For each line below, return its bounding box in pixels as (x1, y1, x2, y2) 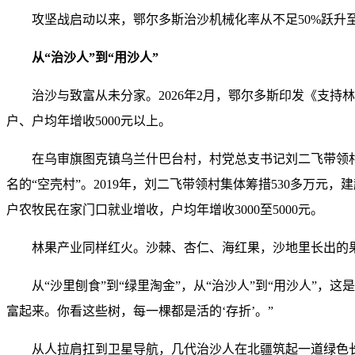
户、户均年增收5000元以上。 (6, 114, 171, 128)
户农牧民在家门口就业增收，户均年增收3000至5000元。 (6, 203, 323, 216)
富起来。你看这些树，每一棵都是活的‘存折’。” (6, 304, 273, 318)
